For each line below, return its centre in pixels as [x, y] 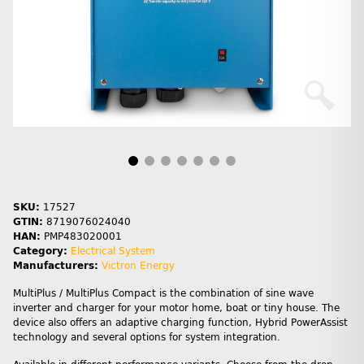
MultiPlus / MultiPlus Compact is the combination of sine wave [163, 294]
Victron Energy [138, 266]
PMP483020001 [83, 237]
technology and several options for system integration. [147, 338]
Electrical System [113, 251]
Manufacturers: [56, 266]
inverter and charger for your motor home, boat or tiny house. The [176, 308]
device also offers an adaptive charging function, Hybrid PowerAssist [180, 323]
